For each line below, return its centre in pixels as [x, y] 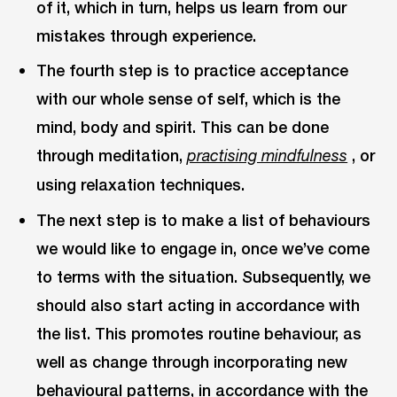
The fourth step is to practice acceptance [193, 70]
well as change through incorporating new [192, 361]
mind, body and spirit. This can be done [183, 127]
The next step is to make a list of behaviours [204, 219]
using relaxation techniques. [141, 185]
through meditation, [112, 156]
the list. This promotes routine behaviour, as [199, 333]
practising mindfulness [268, 156]
